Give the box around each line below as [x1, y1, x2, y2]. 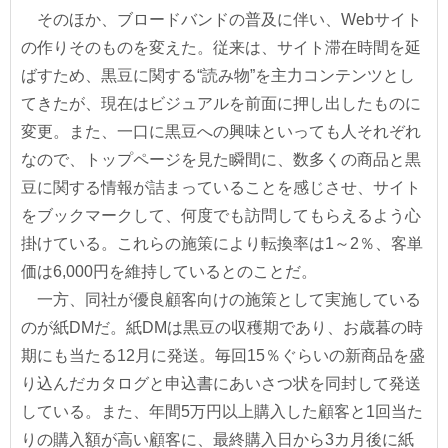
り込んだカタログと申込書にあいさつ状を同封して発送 [21, 374, 421, 392]
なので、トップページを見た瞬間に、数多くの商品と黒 [21, 150, 421, 168]
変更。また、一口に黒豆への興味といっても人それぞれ [21, 122, 421, 140]
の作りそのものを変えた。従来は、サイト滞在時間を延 [21, 38, 421, 56]
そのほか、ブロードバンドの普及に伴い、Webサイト [21, 10, 422, 28]
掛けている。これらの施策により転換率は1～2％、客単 [21, 234, 423, 252]
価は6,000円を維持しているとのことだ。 [21, 262, 317, 280]
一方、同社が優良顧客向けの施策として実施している [21, 290, 421, 308]
